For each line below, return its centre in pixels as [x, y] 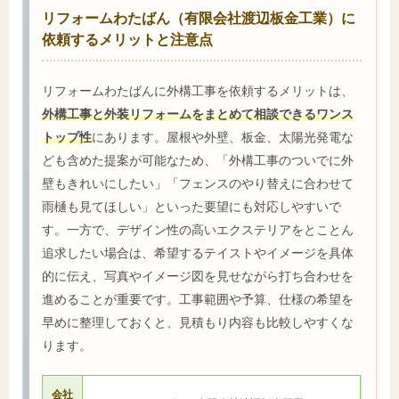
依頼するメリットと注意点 [127, 38]
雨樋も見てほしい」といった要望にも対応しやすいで [191, 207]
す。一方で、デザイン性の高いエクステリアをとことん [198, 230]
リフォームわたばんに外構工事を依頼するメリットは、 [198, 91]
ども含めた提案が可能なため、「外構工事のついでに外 [198, 160]
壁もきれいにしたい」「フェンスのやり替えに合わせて [198, 183]
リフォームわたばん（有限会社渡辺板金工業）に [199, 17]
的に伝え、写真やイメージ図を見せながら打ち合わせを [198, 276]
